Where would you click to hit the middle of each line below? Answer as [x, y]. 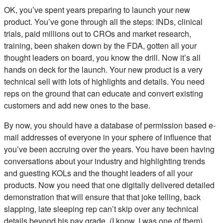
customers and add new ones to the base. [77, 105]
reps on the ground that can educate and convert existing [104, 93]
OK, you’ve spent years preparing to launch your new [97, 9]
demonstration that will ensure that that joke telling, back [102, 197]
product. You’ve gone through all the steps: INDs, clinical [103, 21]
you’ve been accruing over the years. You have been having [109, 149]
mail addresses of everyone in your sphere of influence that [108, 137]
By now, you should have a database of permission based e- [110, 125]
